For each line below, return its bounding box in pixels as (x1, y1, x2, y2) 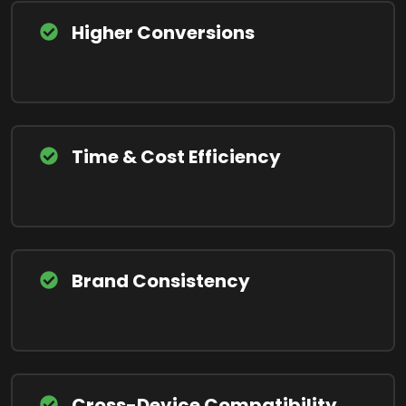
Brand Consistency (72, 268, 250, 294)
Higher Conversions (72, 20, 255, 45)
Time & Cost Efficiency (72, 144, 281, 169)
